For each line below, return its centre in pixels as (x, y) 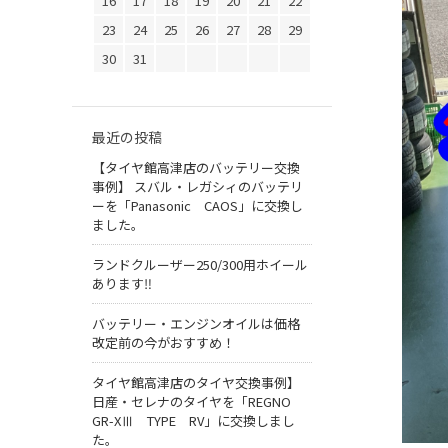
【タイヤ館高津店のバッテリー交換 (196, 168)
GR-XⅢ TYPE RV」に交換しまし (193, 421)
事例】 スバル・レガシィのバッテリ (197, 187)
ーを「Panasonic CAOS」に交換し (197, 206)
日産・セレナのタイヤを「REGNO (198, 402)
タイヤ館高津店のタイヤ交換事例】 (196, 383)
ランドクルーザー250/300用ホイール (200, 265)
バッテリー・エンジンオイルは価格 (196, 324)
